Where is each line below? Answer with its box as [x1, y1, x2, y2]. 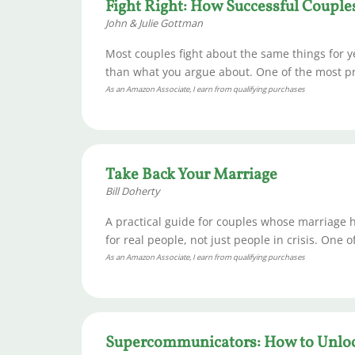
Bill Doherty [105, 184, 159, 199]
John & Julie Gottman [105, 16, 203, 31]
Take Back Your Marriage [105, 164, 277, 187]
